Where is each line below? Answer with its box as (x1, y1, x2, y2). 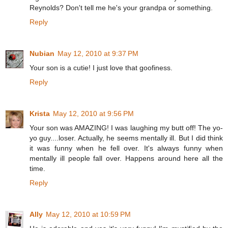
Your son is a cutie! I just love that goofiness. (30, 64, 173, 72)
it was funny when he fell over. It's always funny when (30, 144, 223, 153)
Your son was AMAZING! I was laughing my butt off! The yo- (30, 124, 223, 132)
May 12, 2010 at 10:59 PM (46, 210, 131, 219)
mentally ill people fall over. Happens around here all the (30, 154, 223, 163)
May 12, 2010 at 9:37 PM (58, 49, 138, 58)
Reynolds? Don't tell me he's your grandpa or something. (30, 4, 213, 12)
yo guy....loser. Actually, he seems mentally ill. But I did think (30, 134, 223, 142)
